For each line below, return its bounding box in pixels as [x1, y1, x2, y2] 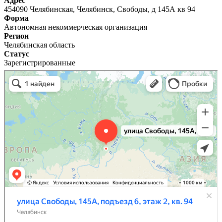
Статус [4, 49, 29, 58]
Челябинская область [4, 40, 75, 49]
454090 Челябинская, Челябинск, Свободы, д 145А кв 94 [4, 4, 195, 13]
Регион [4, 31, 29, 40]
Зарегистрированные [4, 58, 75, 67]
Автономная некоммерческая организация [4, 22, 147, 31]
